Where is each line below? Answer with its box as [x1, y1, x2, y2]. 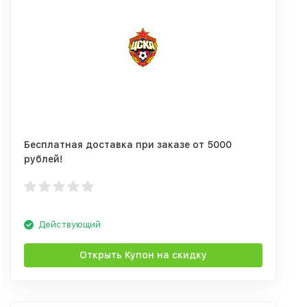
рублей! [24, 153, 62, 164]
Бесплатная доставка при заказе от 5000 [24, 139, 232, 150]
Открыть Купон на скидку [79, 249, 207, 260]
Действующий [38, 219, 101, 230]
